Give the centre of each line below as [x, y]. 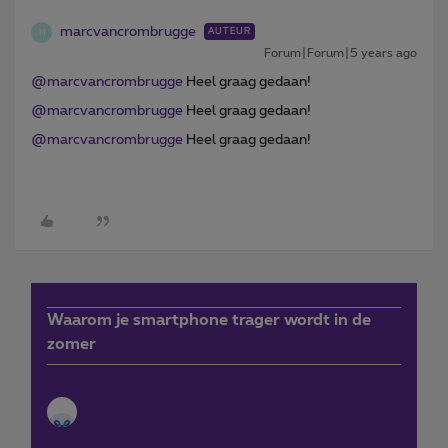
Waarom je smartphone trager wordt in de [209, 320]
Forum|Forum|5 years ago [340, 53]
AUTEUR [229, 32]
